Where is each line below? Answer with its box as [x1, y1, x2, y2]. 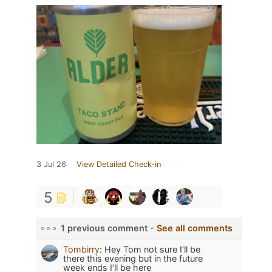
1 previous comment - [61, 223, 154, 234]
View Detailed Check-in [76, 160, 161, 169]
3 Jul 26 [36, 160, 66, 169]
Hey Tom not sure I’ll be [104, 244, 200, 255]
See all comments [154, 223, 233, 234]
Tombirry [63, 244, 100, 255]
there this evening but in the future [63, 253, 203, 264]
